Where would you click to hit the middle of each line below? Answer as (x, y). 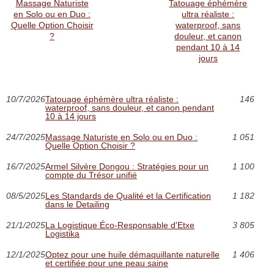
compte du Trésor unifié (91, 175)
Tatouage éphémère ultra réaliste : (112, 99)
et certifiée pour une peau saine (107, 263)
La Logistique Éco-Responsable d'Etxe (120, 225)
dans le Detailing (77, 205)
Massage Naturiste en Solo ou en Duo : (121, 137)
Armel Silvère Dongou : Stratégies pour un (127, 167)
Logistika (62, 234)
